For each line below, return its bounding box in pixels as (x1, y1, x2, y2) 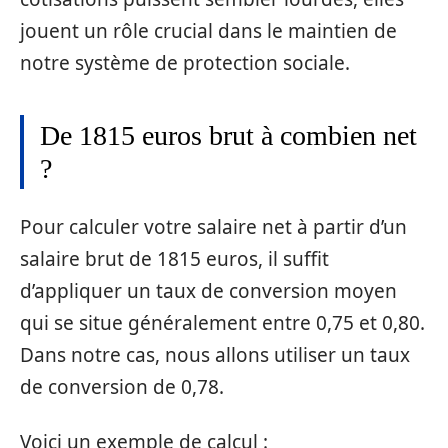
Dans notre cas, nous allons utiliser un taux (20, 342, 410, 368)
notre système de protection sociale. (20, 49, 350, 76)
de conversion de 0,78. (20, 374, 224, 400)
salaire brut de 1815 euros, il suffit (20, 246, 329, 272)
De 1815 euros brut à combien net (40, 119, 417, 151)
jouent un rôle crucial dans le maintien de (20, 17, 397, 44)
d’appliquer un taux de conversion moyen (20, 278, 397, 304)
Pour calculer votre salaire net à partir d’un (20, 214, 407, 240)
